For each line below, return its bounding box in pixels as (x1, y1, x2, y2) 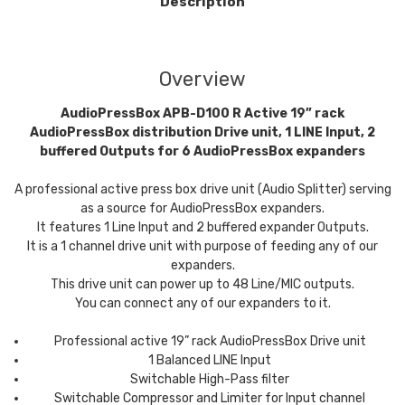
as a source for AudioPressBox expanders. (80, 200, 325, 216)
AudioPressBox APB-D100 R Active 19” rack (61, 105, 344, 121)
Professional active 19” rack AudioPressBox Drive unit (53, 333, 366, 349)
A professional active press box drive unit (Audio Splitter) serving (14, 181, 391, 197)
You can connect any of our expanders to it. (74, 295, 331, 311)
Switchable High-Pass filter (130, 371, 290, 387)
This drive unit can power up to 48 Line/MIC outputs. (51, 276, 354, 292)
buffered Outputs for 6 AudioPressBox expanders (40, 143, 365, 159)
